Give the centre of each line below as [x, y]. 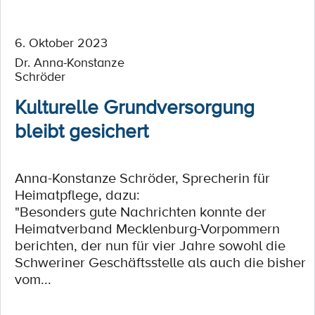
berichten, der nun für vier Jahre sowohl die [150, 245]
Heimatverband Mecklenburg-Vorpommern [147, 229]
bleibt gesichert [82, 130]
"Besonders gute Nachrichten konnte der [141, 212]
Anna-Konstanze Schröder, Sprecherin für [142, 178]
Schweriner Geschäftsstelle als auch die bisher [160, 262]
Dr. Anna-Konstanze [70, 62]
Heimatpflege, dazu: [77, 195]
